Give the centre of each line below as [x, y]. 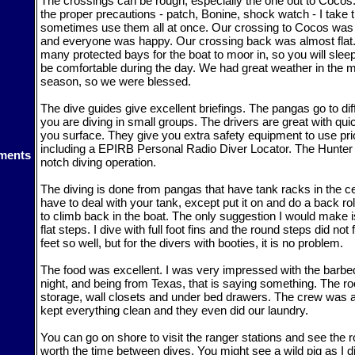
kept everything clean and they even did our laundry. [174, 310]
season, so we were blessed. [116, 81]
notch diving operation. [98, 162]
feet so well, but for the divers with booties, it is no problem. [192, 242]
